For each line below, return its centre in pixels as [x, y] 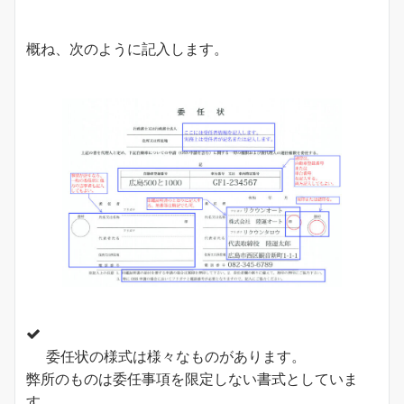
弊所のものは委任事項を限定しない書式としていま [192, 378]
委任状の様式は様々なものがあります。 [176, 356]
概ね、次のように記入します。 [127, 48]
